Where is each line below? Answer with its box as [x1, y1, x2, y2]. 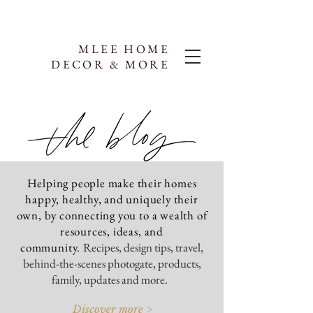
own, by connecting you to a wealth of [16, 208, 208, 223]
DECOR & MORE [51, 57, 170, 72]
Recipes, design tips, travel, [82, 240, 203, 255]
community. [20, 240, 83, 255]
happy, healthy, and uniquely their [25, 191, 198, 207]
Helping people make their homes [27, 175, 197, 191]
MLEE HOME [78, 41, 170, 57]
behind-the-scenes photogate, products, [22, 256, 201, 271]
